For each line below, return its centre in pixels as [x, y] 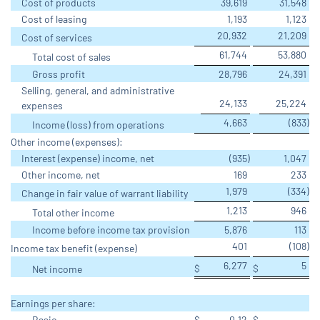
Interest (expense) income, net [88, 159]
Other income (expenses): [67, 142]
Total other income [73, 213]
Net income [57, 269]
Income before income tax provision [111, 230]
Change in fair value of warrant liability [105, 194]
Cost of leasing [54, 19]
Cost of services [57, 38]
